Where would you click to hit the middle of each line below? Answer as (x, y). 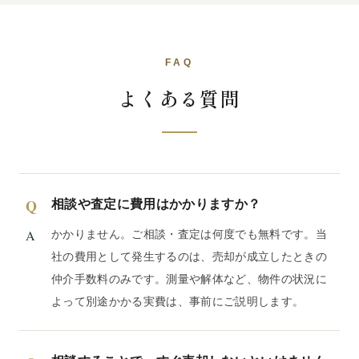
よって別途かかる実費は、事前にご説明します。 (178, 301)
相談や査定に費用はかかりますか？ (156, 204)
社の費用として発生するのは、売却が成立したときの (189, 256)
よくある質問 (179, 98)
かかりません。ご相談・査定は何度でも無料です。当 (189, 234)
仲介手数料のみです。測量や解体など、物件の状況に (189, 278)
